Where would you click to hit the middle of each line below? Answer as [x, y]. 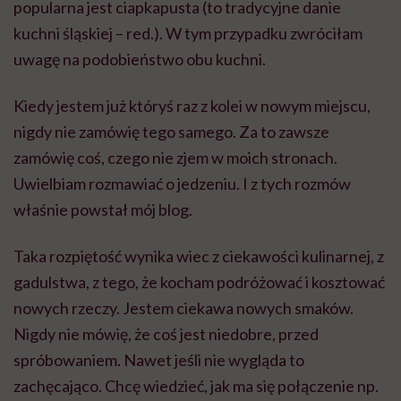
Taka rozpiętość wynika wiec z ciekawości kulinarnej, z [199, 256]
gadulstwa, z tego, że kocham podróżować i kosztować [199, 282]
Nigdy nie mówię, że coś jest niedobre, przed [166, 333]
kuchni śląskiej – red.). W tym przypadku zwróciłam [188, 33]
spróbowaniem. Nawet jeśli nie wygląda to [159, 359]
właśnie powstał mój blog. [103, 209]
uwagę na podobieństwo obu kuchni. [140, 59]
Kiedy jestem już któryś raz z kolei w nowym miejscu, [192, 105]
